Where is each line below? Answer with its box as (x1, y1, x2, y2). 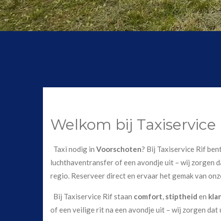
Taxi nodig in (50, 145, 95, 154)
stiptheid (165, 192, 197, 201)
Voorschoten (95, 145, 142, 154)
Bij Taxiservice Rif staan (50, 192, 134, 201)
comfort (134, 192, 162, 201)
